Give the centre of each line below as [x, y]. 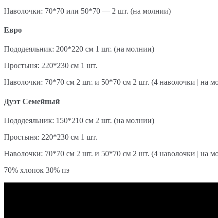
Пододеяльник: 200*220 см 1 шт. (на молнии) [79, 49]
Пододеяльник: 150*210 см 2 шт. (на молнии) [79, 120]
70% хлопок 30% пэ [37, 170]
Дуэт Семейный [32, 101]
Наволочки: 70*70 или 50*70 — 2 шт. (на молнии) [87, 11]
